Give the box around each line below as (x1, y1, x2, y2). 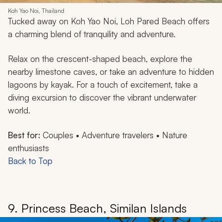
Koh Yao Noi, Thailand (8, 7, 64, 15)
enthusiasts (8, 143, 49, 154)
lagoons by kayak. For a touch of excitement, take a (8, 79, 198, 90)
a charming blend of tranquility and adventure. (8, 29, 175, 40)
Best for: (8, 130, 40, 141)
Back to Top (8, 156, 53, 166)
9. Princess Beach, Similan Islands (8, 201, 187, 216)
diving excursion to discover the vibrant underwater (8, 92, 196, 103)
